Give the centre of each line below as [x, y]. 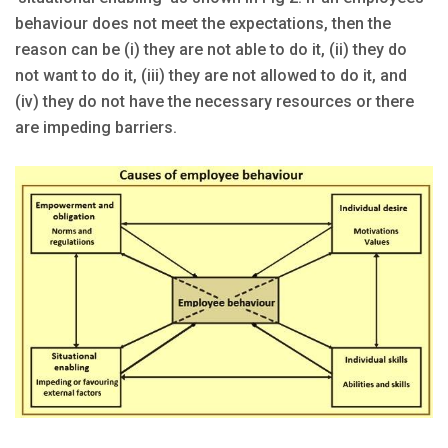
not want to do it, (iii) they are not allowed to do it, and [211, 76]
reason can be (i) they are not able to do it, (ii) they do [211, 50]
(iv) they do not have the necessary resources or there [214, 102]
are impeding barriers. [96, 128]
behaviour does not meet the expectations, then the [203, 24]
